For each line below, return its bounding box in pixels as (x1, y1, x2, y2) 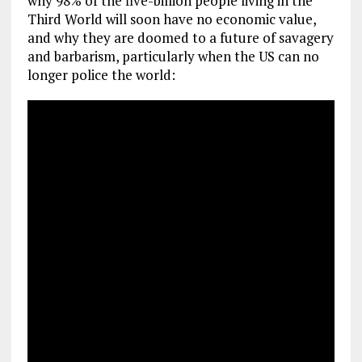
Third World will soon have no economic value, (27, 10, 316, 28)
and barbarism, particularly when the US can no (27, 47, 319, 65)
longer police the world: (27, 65, 175, 84)
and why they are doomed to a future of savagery (27, 28, 334, 47)
